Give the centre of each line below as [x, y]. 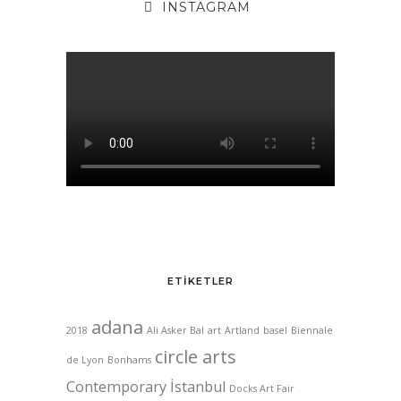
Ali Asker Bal [175, 330]
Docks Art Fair [262, 388]
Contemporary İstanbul [146, 387]
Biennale [312, 330]
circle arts [196, 357]
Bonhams [129, 360]
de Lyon [85, 360]
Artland [242, 330]
